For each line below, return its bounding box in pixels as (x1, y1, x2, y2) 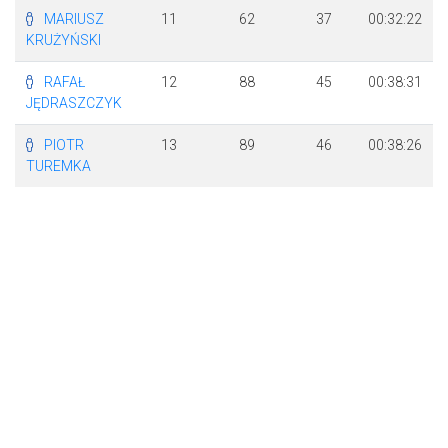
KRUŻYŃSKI (25, 32, 101, 48)
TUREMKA (25, 158, 91, 174)
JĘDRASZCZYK (25, 95, 122, 111)
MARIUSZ (43, 11, 104, 27)
